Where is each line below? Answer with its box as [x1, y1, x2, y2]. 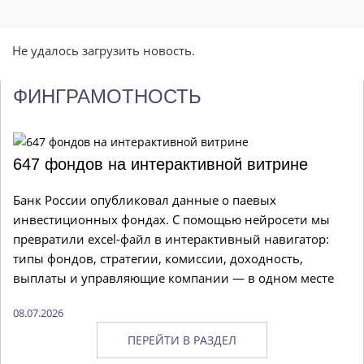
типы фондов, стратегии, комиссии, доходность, [13, 250, 303, 267]
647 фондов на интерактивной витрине [13, 155, 308, 174]
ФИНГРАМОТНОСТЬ [13, 85, 201, 108]
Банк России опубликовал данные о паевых [13, 192, 276, 209]
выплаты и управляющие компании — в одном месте [13, 270, 334, 287]
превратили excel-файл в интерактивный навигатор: [13, 231, 329, 248]
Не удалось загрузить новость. [12, 42, 195, 59]
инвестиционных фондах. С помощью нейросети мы [13, 211, 330, 228]
